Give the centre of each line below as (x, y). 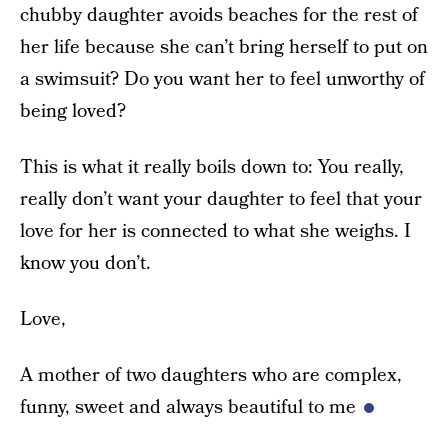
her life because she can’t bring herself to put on (224, 47)
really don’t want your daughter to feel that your (221, 199)
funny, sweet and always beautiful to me (188, 407)
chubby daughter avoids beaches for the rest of (219, 15)
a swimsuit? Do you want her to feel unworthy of (222, 79)
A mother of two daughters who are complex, (211, 375)
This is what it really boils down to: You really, (212, 167)
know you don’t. (85, 263)
